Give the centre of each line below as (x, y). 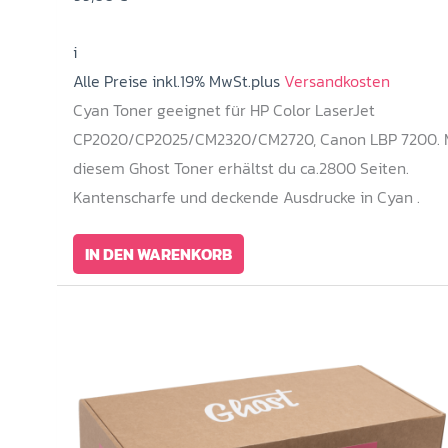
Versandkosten (334, 80)
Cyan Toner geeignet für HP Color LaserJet (223, 109)
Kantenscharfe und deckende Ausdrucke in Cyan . (246, 196)
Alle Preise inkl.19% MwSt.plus (176, 80)
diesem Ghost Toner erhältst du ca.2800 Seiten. (240, 167)
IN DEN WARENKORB (158, 253)
